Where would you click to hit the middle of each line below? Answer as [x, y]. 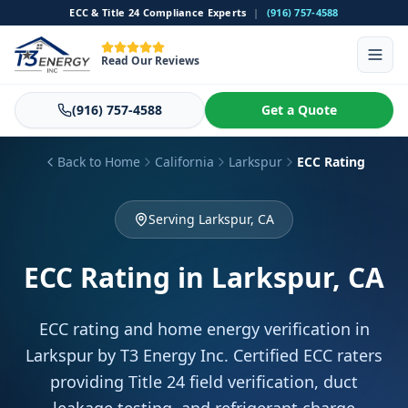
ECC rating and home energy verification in [204, 329]
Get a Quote [299, 110]
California [184, 162]
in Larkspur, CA [281, 277]
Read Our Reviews [151, 61]
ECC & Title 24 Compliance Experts [158, 12]
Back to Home [99, 162]
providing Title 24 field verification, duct [204, 382]
